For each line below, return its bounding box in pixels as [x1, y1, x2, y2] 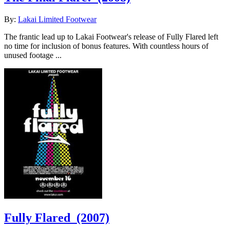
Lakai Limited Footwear [18, 14, 97, 24]
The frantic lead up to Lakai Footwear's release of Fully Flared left [4, 32, 218, 41]
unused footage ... [4, 50, 62, 60]
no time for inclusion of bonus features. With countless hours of [4, 41, 208, 50]
